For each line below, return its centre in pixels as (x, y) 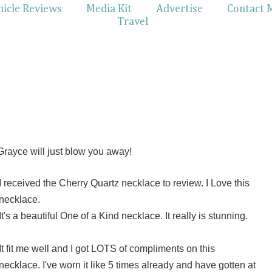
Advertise (179, 9)
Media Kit (109, 9)
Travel (132, 22)
